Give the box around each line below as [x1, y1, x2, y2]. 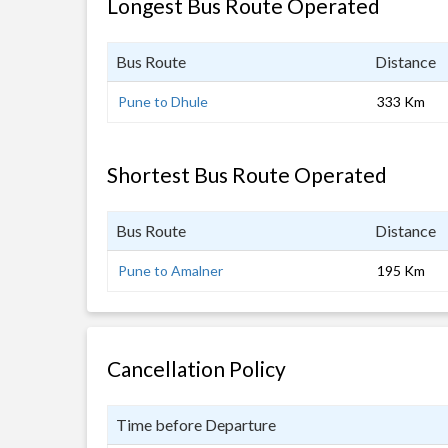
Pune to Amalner [118, 262, 223, 279]
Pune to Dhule [118, 93, 208, 110]
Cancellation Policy [107, 356, 286, 381]
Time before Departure [116, 415, 276, 434]
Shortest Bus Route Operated [107, 162, 387, 187]
